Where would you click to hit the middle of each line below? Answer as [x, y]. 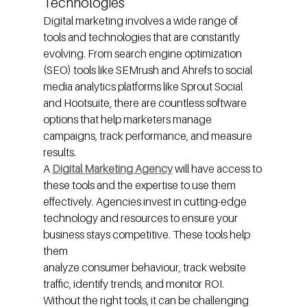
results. [59, 152]
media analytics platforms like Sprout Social [144, 87]
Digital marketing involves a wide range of [141, 21]
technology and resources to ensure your [141, 218]
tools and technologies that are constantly [142, 37]
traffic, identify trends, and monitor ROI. [134, 284]
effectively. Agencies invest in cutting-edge [146, 202]
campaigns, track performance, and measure [148, 136]
